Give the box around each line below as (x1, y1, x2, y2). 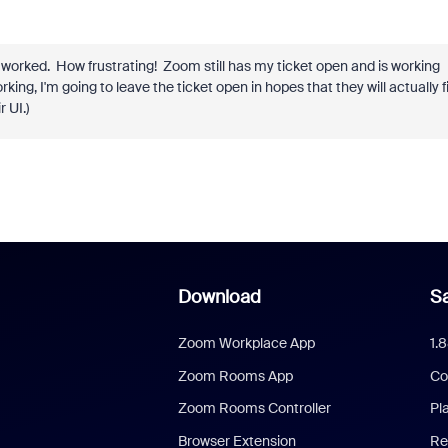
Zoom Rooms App (177, 366, 293, 385)
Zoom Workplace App (177, 334, 315, 352)
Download (177, 285, 261, 309)
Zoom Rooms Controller (177, 399, 331, 417)
